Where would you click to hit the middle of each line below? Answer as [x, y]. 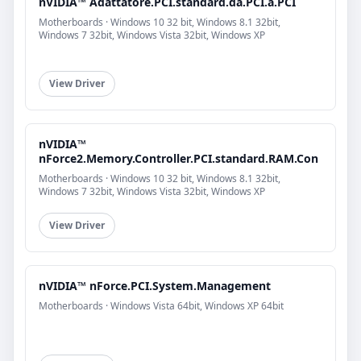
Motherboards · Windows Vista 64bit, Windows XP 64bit [161, 306]
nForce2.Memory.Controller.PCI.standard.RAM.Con [178, 159]
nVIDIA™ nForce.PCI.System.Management [155, 286]
